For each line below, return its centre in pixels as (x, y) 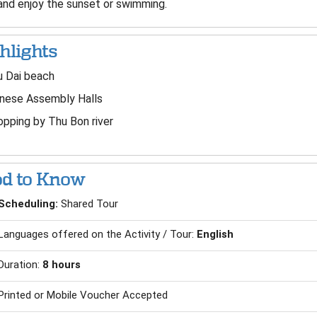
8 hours (61, 265)
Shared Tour (89, 204)
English (215, 234)
